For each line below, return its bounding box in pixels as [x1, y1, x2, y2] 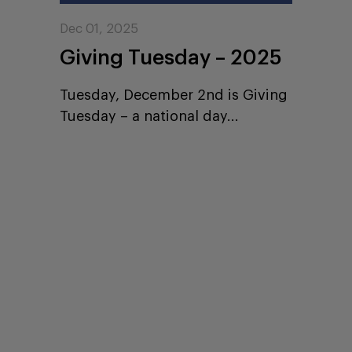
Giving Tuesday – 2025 [60, 47, 283, 68]
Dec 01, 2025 [60, 22, 139, 35]
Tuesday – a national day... [60, 108, 240, 123]
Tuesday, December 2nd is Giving [60, 87, 288, 102]
